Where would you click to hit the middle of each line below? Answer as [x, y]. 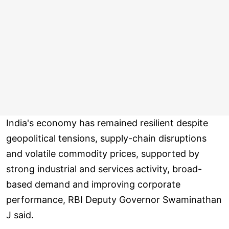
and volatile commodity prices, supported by [103, 154]
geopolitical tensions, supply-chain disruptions [106, 139]
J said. [20, 215]
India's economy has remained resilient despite [107, 123]
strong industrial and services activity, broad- [104, 169]
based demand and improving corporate [93, 185]
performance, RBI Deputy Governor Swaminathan [114, 200]
